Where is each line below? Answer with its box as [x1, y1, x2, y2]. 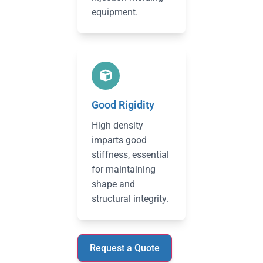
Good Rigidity [92, 99, 154, 111]
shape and [92, 178, 135, 190]
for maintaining [92, 164, 156, 175]
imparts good [92, 134, 147, 146]
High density [92, 120, 143, 131]
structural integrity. [92, 193, 168, 204]
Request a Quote [90, 242, 160, 254]
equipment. [92, 6, 138, 18]
